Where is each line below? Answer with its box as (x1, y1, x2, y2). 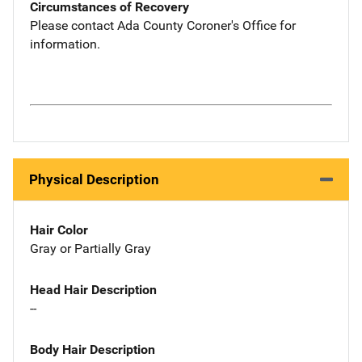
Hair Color (30, 222, 88, 238)
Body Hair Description (30, 341, 155, 357)
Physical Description (29, 171, 159, 187)
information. (30, 36, 100, 52)
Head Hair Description (30, 281, 157, 297)
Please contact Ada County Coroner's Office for (30, 17, 296, 33)
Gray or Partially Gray (30, 241, 151, 256)
